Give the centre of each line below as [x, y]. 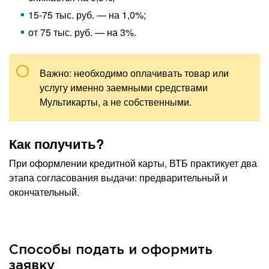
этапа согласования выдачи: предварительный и [118, 177]
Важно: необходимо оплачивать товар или [134, 73]
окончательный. [44, 192]
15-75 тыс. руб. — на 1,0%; [87, 14]
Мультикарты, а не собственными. [116, 101]
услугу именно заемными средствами [124, 87]
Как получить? [56, 143]
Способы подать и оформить [111, 250]
